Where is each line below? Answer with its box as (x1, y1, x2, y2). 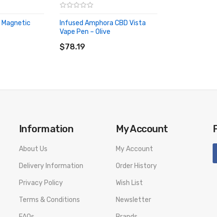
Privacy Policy (19, 179, 63, 187)
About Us (19, 145, 47, 153)
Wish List (116, 179, 143, 187)
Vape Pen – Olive (60, 28, 110, 36)
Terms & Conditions (19, 196, 80, 204)
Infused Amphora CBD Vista (60, 19, 146, 27)
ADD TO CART (69, 33, 108, 40)
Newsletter (116, 196, 151, 204)
